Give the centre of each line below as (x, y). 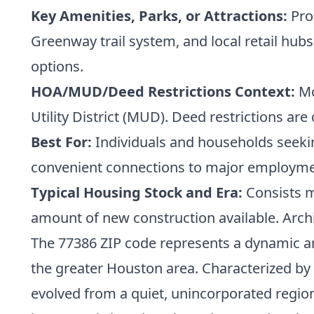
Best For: (61, 142)
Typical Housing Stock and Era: (137, 192)
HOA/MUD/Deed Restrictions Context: (163, 91)
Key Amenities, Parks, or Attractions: (159, 15)
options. (57, 66)
